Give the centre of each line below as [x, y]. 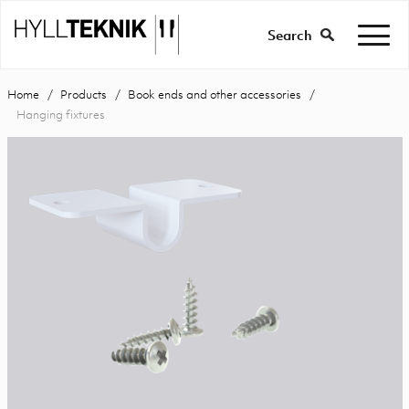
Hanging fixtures [60, 114]
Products [83, 94]
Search [290, 35]
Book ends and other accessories [214, 94]
